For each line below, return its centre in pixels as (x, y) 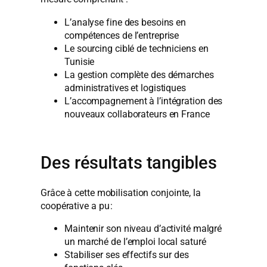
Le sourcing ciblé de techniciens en (136, 48)
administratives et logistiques (125, 88)
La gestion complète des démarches (139, 74)
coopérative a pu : (77, 206)
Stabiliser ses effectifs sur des (127, 255)
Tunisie (80, 61)
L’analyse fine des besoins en (125, 22)
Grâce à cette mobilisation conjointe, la (121, 193)
